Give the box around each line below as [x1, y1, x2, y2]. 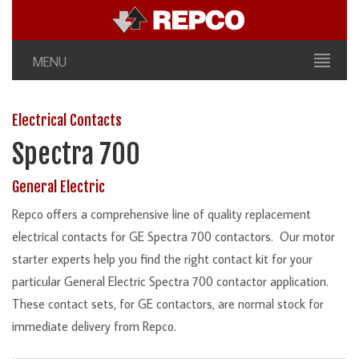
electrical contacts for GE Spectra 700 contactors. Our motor [12, 228, 335, 245]
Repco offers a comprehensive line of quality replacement [12, 206, 311, 223]
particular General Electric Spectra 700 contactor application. [12, 273, 332, 290]
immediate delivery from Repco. [12, 318, 176, 335]
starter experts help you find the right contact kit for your [12, 251, 313, 268]
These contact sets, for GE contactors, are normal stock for [12, 296, 324, 313]
